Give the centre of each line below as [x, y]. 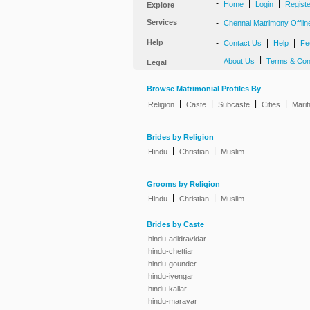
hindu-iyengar [171, 276]
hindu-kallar [167, 289]
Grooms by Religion [183, 184]
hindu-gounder [172, 264]
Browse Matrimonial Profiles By [204, 89]
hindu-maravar [173, 301]
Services [162, 22]
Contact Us [243, 43]
